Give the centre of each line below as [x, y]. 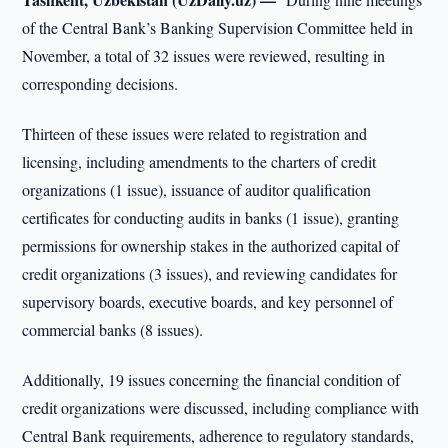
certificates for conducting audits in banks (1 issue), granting [211, 217]
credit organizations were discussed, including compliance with [221, 407]
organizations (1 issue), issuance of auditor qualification [197, 189]
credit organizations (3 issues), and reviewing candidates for [210, 273]
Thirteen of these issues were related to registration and [195, 133]
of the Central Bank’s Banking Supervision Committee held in [218, 27]
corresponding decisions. [100, 83]
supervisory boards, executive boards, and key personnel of [208, 301]
